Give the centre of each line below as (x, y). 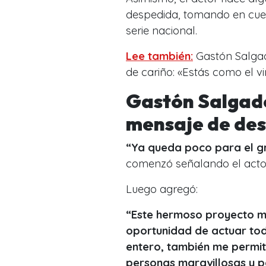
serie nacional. (163, 30)
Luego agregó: (163, 189)
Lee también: (159, 56)
